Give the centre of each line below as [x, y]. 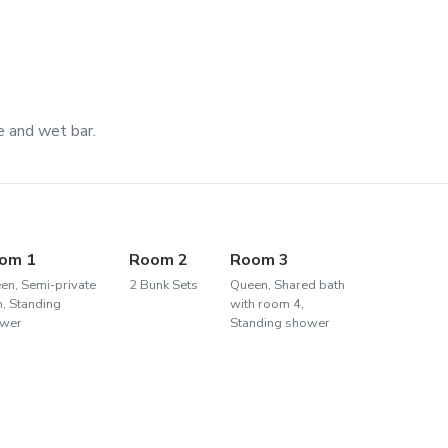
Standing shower [279, 323]
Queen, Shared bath [287, 285]
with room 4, [266, 304]
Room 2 [158, 260]
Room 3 [259, 260]
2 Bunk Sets [163, 285]
